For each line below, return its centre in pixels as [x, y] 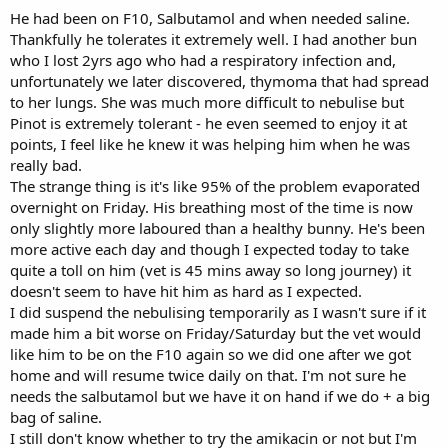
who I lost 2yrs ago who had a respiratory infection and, [203, 59]
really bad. [46, 164]
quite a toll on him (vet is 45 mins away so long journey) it [210, 269]
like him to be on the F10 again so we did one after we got [210, 353]
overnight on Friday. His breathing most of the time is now [211, 206]
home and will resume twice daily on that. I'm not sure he [208, 374]
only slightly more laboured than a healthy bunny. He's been [217, 227]
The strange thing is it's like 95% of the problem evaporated [215, 185]
